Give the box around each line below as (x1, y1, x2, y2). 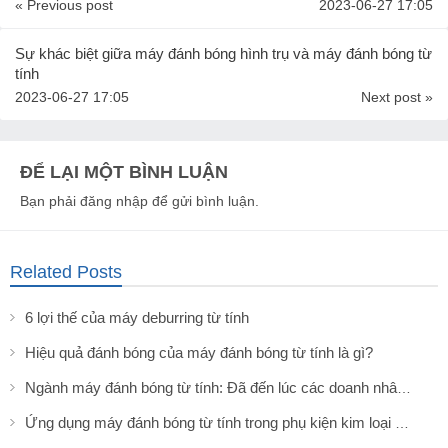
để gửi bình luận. (148, 192, 259, 209)
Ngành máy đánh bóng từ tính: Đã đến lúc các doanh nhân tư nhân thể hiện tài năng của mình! (397, 379, 411, 396)
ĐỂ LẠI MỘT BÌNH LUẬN (20, 161, 228, 182)
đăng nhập (80, 192, 148, 209)
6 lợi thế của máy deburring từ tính (25, 308, 249, 326)
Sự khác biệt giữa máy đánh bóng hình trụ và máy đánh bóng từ (15, 44, 432, 62)
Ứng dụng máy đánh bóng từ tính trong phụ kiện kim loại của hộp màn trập (395, 414, 409, 431)
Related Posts (10, 261, 122, 282)
